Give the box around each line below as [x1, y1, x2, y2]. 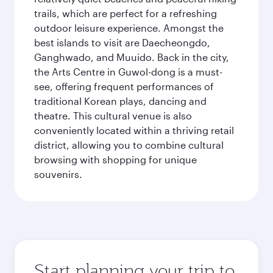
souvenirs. [34, 168, 82, 180]
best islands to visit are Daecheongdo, [34, 37, 210, 48]
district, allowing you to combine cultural [34, 139, 224, 151]
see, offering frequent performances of [34, 80, 214, 92]
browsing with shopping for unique [34, 154, 197, 165]
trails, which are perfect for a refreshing [34, 7, 217, 19]
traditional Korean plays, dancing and [34, 95, 207, 107]
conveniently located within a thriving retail [34, 124, 234, 136]
